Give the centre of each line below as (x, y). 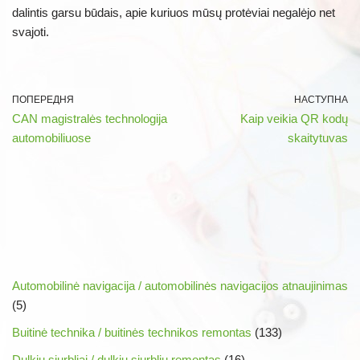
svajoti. (31, 31)
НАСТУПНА (321, 99)
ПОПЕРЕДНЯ (43, 99)
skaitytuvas (318, 137)
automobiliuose (51, 137)
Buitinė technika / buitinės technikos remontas (132, 332)
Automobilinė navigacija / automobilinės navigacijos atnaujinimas (180, 285)
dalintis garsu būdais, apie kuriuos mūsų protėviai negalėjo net (174, 12)
